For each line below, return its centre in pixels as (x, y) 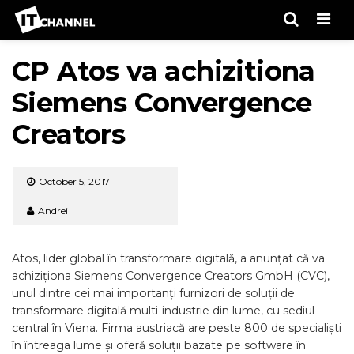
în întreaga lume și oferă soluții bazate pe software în (159, 345)
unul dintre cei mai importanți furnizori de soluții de (153, 293)
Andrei (53, 211)
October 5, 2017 (74, 181)
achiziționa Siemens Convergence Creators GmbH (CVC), (171, 276)
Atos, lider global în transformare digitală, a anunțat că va (168, 258)
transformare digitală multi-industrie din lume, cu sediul (163, 311)
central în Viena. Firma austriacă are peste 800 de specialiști (177, 328)
